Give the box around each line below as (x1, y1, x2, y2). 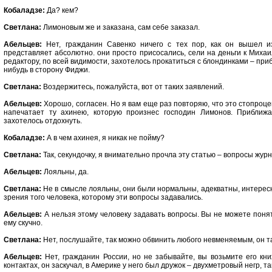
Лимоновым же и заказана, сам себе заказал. (41, 23, 200, 32)
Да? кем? (45, 6, 78, 15)
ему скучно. (4, 219, 42, 227)
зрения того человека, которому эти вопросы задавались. (4, 193, 203, 202)
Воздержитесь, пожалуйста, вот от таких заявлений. (41, 83, 224, 91)
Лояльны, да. (42, 168, 89, 176)
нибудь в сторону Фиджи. (4, 66, 90, 74)
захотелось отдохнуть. (4, 117, 82, 125)
